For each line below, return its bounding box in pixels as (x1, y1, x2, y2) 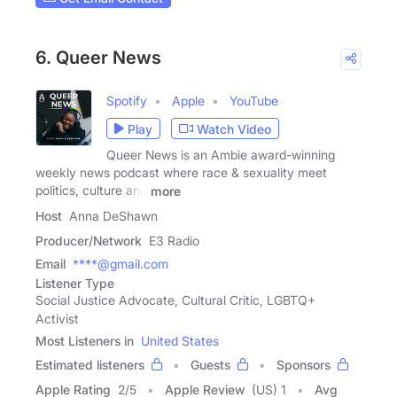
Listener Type (35, 275, 114, 291)
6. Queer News (35, 47, 161, 68)
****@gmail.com (73, 255, 168, 271)
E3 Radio (149, 232, 199, 248)
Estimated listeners (35, 356, 144, 372)
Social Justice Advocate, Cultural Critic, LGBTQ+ (35, 292, 315, 307)
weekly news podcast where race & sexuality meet (35, 165, 327, 180)
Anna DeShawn (69, 207, 158, 223)
